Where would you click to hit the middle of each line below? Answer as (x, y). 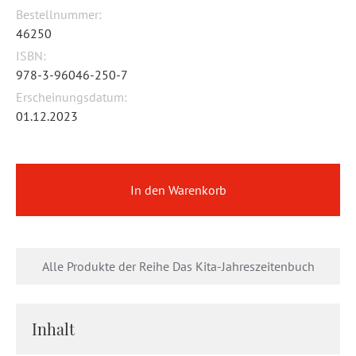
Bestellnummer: (59, 14)
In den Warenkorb (178, 190)
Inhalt (53, 329)
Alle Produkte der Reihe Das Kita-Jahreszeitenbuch (178, 266)
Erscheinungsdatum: (72, 97)
